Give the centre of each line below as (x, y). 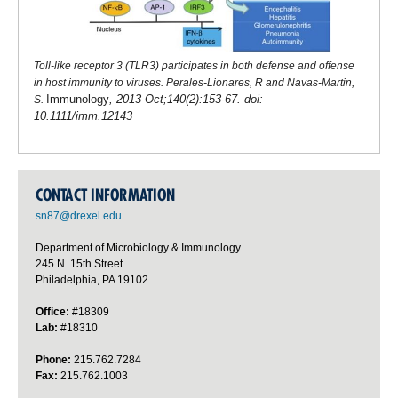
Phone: (53, 360)
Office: (52, 312)
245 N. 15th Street (79, 264)
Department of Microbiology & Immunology (138, 248)
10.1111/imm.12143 (83, 116)
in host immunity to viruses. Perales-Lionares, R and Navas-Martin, (194, 83)
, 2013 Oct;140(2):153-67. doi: (186, 99)
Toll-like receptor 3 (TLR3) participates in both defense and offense (194, 66)
